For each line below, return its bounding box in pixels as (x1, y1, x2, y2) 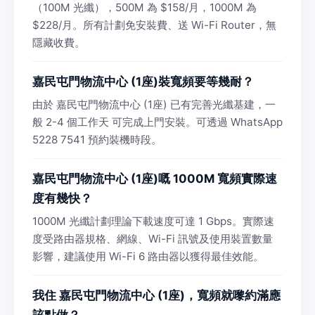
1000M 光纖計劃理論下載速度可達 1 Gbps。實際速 (32, 214, 274, 228)
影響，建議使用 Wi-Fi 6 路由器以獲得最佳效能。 (32, 250, 264, 263)
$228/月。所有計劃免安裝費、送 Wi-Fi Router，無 (32, 18, 276, 32)
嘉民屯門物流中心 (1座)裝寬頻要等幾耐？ (32, 75, 254, 89)
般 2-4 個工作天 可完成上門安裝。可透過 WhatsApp (32, 115, 283, 129)
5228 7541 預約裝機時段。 (32, 133, 162, 146)
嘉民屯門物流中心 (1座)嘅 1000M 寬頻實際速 (32, 172, 277, 186)
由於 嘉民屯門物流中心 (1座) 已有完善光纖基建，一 (32, 98, 276, 111)
